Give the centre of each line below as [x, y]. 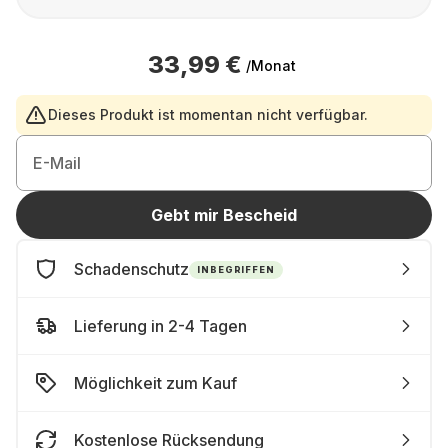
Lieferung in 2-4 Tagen [160, 326]
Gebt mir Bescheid [224, 215]
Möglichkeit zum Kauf [155, 383]
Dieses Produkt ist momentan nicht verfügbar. [208, 114]
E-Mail [57, 163]
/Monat [271, 65]
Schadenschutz [131, 269]
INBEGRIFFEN [236, 269]
